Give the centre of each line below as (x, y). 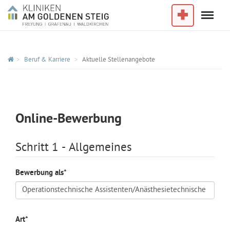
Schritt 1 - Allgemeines (74, 148)
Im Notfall (188, 11)
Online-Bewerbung (69, 119)
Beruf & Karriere (47, 60)
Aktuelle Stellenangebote (119, 60)
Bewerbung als (40, 173)
